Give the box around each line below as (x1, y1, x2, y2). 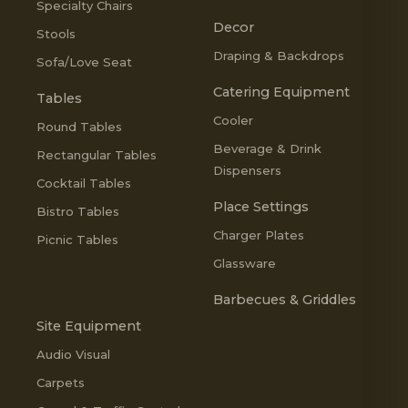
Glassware (213, 255, 276, 270)
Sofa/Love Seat (36, 54, 133, 69)
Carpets (36, 374, 86, 390)
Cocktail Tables (36, 175, 132, 190)
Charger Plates (213, 227, 304, 242)
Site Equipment (36, 317, 142, 334)
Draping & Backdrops (213, 47, 344, 63)
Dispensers (213, 162, 281, 178)
